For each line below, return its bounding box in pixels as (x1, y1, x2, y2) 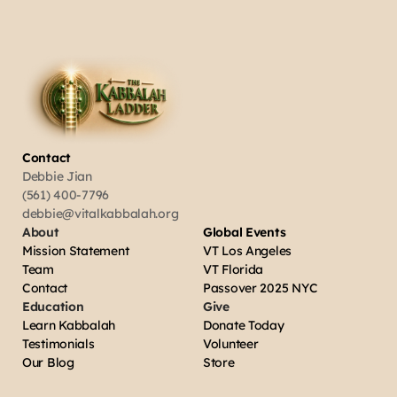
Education (22, 299, 84, 315)
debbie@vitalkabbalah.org (22, 206, 179, 222)
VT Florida (203, 261, 264, 277)
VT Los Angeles (203, 243, 292, 259)
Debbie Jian (22, 168, 92, 184)
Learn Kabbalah (22, 317, 116, 333)
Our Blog (22, 354, 74, 370)
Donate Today (203, 317, 284, 333)
